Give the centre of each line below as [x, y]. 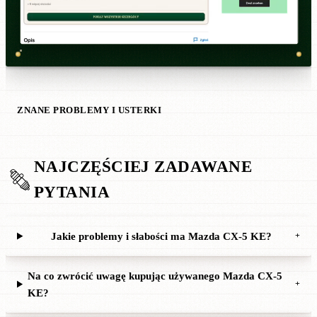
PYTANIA [72, 192]
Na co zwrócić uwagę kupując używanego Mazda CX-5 [155, 276]
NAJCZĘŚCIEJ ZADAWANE [143, 166]
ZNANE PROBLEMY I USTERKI [90, 110]
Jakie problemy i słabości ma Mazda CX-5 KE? [162, 236]
